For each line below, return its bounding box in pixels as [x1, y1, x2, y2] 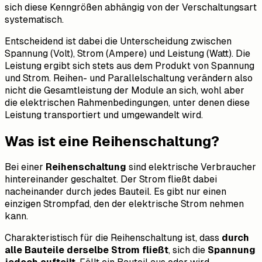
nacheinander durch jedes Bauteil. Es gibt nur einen [5, 186, 226, 198]
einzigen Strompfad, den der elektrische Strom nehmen [5, 198, 244, 210]
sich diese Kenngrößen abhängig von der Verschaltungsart [5, 1, 257, 13]
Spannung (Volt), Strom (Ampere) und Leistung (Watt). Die [5, 47, 250, 59]
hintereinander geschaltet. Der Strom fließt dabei [5, 174, 217, 185]
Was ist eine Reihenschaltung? [5, 133, 219, 149]
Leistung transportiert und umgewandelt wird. [5, 109, 203, 120]
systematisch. [5, 13, 64, 25]
